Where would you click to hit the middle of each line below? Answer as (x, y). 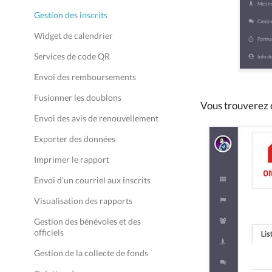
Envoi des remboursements (85, 77)
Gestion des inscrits (71, 15)
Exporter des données (75, 139)
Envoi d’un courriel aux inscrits (92, 180)
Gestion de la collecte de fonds (91, 253)
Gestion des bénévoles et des (87, 221)
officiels (49, 232)
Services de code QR (72, 56)
